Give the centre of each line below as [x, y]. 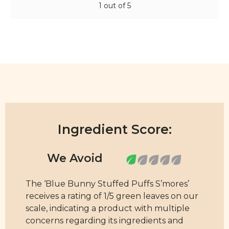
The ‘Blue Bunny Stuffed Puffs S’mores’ [107, 184]
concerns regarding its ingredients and [105, 221]
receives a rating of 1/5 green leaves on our [112, 196]
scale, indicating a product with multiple [108, 209]
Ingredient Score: [114, 130]
